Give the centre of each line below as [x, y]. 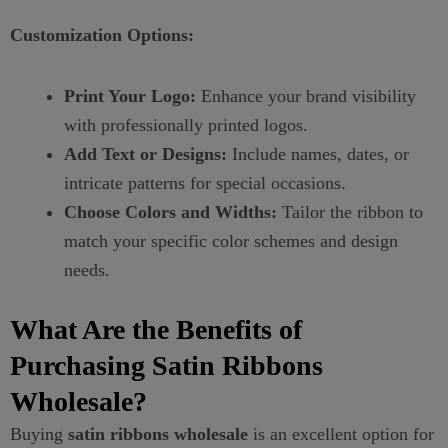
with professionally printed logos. [186, 124]
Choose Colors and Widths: [170, 211]
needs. [87, 269]
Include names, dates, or [318, 153]
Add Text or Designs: [145, 153]
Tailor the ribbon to [350, 211]
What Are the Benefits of [156, 329]
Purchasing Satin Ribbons [166, 365]
